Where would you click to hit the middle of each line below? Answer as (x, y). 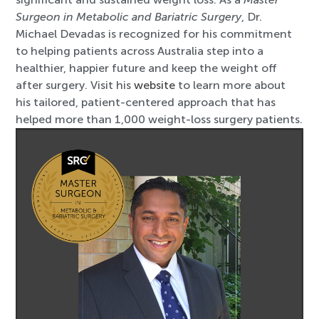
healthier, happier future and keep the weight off (147, 68)
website (155, 85)
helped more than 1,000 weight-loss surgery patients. (159, 120)
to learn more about (231, 85)
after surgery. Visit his (75, 85)
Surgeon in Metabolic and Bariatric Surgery (129, 17)
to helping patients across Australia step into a (140, 51)
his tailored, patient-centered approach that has (146, 103)
